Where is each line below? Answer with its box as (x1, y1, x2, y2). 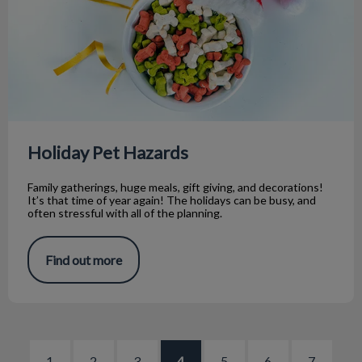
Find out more (45, 252, 122, 268)
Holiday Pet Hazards (27, 141, 188, 164)
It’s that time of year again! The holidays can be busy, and (27, 193, 316, 208)
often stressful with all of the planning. (27, 206, 222, 221)
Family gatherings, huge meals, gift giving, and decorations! (27, 180, 323, 195)
